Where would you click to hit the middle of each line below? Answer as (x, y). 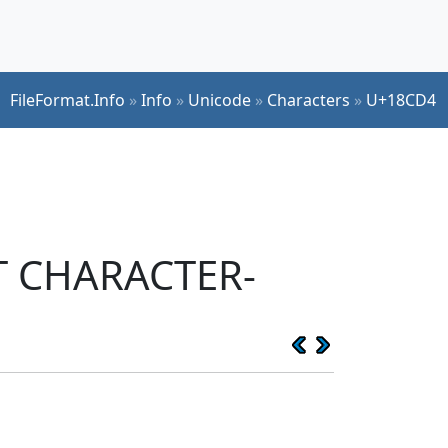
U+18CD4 (401, 99)
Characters (308, 99)
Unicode (219, 99)
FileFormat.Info (67, 99)
